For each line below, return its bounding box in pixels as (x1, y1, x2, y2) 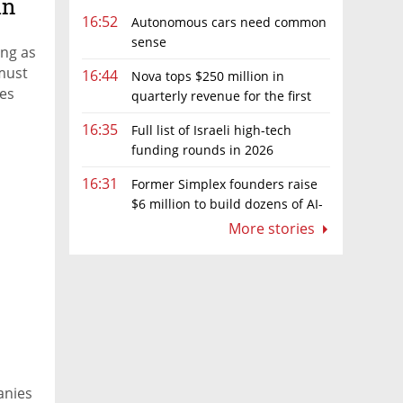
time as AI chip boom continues (82, 106, 272, 124)
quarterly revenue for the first (131, 86, 311, 104)
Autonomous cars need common (131, 13, 327, 31)
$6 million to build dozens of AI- (131, 195, 323, 212)
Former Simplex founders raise (131, 175, 318, 193)
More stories (228, 219, 318, 238)
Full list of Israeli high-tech (131, 121, 291, 139)
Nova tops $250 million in (131, 67, 284, 85)
